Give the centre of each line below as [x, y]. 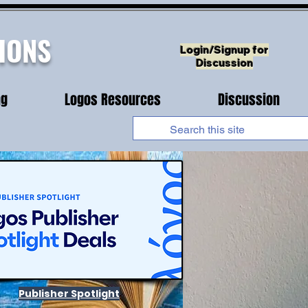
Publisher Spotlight [69, 294]
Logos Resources [112, 100]
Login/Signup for [224, 50]
